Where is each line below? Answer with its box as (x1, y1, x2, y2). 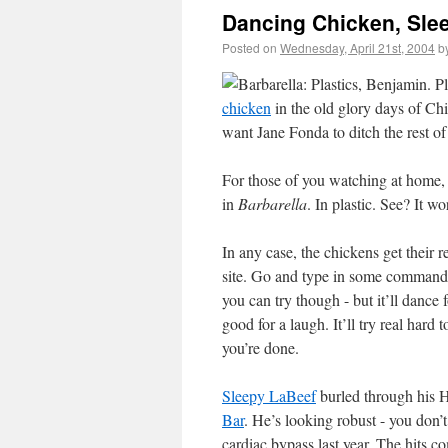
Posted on (222, 39, 277, 56)
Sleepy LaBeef (222, 385, 316, 406)
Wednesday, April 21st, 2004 (280, 39, 435, 56)
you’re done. (222, 337, 299, 358)
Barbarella (238, 193, 307, 214)
